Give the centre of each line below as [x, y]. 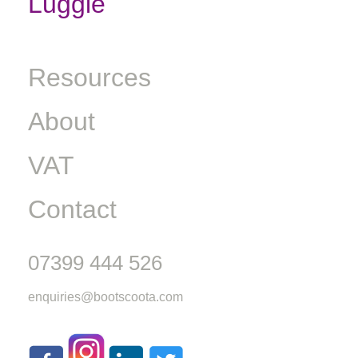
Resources [89, 78]
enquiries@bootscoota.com [105, 297]
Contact [72, 210]
